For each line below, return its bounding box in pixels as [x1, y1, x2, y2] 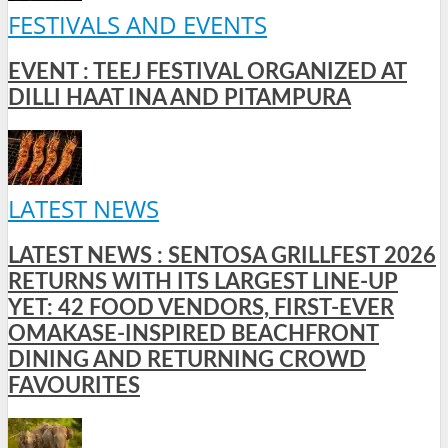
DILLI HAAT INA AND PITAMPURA [8, 87, 351, 110]
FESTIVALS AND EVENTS [8, 7, 267, 41]
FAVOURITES [8, 375, 140, 398]
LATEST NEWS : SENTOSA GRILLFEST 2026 [8, 245, 436, 268]
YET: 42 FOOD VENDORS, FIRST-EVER [8, 297, 394, 320]
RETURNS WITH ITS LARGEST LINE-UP [8, 271, 398, 294]
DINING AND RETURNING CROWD [8, 349, 366, 372]
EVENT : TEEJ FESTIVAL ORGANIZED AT [8, 61, 407, 84]
